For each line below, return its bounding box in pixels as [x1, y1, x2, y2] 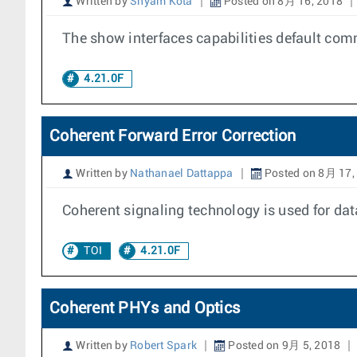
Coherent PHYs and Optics [49, 300, 240, 316]
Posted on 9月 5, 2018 [226, 340, 341, 351]
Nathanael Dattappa [130, 168, 233, 179]
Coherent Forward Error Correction [49, 128, 296, 144]
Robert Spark [130, 340, 197, 351]
